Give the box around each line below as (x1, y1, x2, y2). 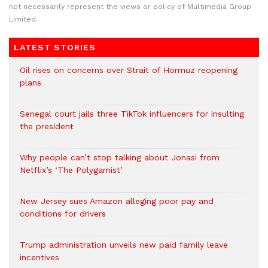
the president (20, 121, 74, 132)
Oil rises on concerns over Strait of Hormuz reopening (20, 65, 237, 75)
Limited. (9, 15, 38, 24)
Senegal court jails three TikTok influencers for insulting (20, 109, 244, 119)
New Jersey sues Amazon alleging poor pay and (20, 196, 214, 206)
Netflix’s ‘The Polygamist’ (20, 165, 123, 175)
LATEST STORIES (14, 42, 96, 53)
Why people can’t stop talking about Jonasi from (20, 153, 220, 163)
